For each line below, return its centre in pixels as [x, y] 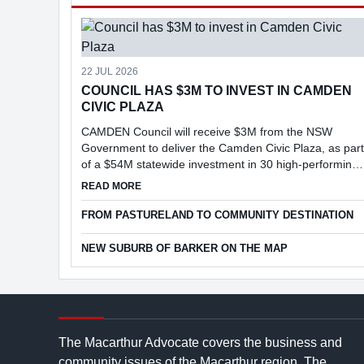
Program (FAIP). [123, 197]
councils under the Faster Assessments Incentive [207, 180]
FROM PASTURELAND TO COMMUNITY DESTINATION [217, 215]
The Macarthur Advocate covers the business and [200, 342]
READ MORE [111, 186]
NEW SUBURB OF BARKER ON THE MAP [184, 248]
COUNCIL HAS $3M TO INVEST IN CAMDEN [217, 91]
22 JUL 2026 [110, 71]
